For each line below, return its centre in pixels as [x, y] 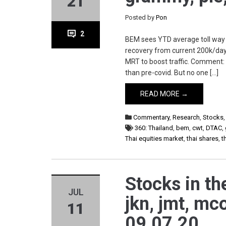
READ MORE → [164, 94]
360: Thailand [154, 128]
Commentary [152, 117]
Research [186, 117]
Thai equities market [155, 138]
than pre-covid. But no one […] [172, 73]
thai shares [203, 138]
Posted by [141, 17]
